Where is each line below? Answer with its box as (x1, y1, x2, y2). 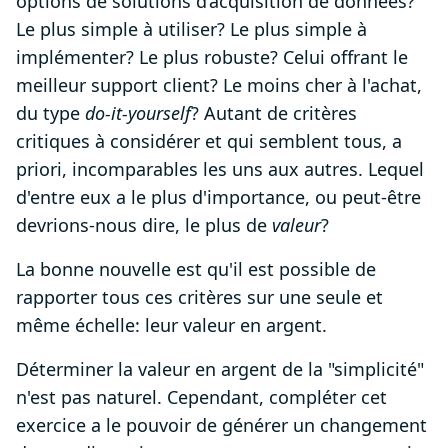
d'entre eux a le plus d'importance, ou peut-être (16, 185, 421, 210)
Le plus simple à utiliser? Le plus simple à (16, 17, 367, 42)
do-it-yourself (85, 101, 191, 126)
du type (16, 101, 85, 126)
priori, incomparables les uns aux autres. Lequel (16, 157, 424, 182)
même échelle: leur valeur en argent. (16, 313, 327, 338)
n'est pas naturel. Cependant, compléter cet (16, 385, 387, 410)
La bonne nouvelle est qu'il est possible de (16, 257, 376, 282)
